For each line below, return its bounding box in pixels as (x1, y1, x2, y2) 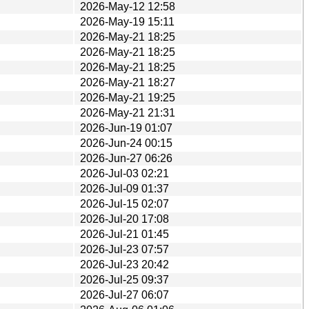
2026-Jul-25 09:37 (80, 273, 169, 286)
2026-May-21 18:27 (80, 76, 175, 88)
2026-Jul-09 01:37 (80, 182, 169, 195)
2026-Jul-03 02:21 (80, 167, 169, 179)
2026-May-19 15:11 (80, 15, 175, 28)
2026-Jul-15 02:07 (80, 197, 169, 210)
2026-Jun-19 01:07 (80, 121, 172, 134)
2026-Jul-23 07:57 (80, 243, 169, 255)
